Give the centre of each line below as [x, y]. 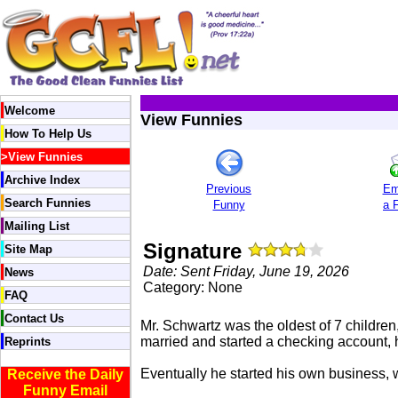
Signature [195, 251]
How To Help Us [48, 134]
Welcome [30, 111]
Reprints [28, 342]
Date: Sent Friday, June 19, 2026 [246, 271]
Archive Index [42, 180]
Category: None [193, 287]
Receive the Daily [65, 374]
